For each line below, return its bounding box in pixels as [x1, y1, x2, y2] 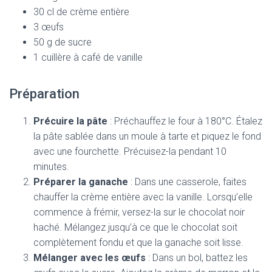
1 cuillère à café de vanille [33, 52, 143, 63]
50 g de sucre [33, 36, 92, 48]
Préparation [9, 86, 80, 101]
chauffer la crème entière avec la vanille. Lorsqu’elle [33, 191, 253, 203]
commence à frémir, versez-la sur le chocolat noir [33, 206, 245, 218]
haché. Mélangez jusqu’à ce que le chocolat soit [33, 222, 237, 233]
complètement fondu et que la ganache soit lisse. [33, 237, 243, 248]
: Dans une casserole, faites [128, 176, 246, 188]
